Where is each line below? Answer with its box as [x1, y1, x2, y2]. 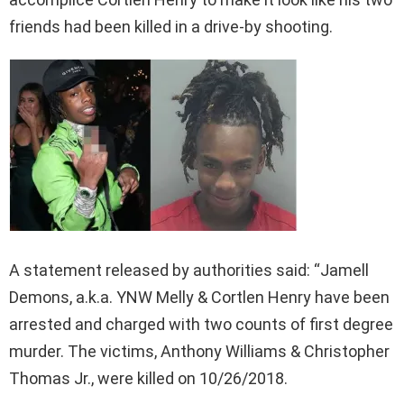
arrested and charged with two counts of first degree [9, 314, 393, 334]
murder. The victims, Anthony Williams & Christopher [9, 341, 390, 361]
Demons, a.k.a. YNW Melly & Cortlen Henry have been [9, 287, 390, 307]
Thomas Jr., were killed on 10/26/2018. [9, 368, 288, 388]
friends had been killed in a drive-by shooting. [9, 16, 333, 36]
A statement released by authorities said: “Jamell [9, 260, 369, 280]
